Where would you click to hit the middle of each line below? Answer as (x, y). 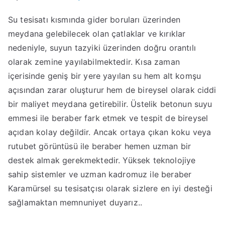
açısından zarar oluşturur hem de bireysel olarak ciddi (112, 90)
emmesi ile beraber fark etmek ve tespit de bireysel (108, 118)
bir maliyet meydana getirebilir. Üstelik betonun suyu (110, 104)
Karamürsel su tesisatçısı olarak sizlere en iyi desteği (110, 188)
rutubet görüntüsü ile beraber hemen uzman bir (100, 146)
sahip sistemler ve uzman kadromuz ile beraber (100, 174)
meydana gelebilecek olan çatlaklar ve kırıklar (97, 34)
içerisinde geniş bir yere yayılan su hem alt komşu (105, 76)
